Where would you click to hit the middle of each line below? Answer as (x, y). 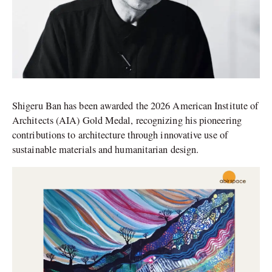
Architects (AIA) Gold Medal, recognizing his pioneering (127, 121)
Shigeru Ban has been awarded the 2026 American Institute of (135, 106)
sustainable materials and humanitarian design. (106, 150)
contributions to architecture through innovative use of (120, 135)
